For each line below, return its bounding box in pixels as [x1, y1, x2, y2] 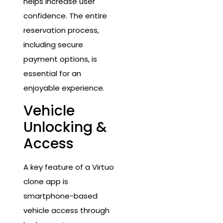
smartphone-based [23, 190, 98, 201]
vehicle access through [23, 205, 110, 216]
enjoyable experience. [23, 83, 105, 94]
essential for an [23, 68, 81, 79]
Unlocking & [23, 117, 107, 137]
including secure [23, 39, 83, 50]
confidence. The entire [23, 10, 107, 21]
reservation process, [23, 25, 99, 36]
